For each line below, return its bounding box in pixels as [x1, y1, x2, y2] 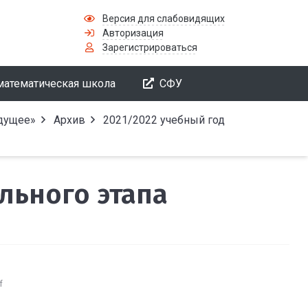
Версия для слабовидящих [102, 12, 225, 24]
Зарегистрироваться [102, 41, 198, 53]
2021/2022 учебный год [103, 113, 225, 126]
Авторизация [102, 27, 164, 38]
